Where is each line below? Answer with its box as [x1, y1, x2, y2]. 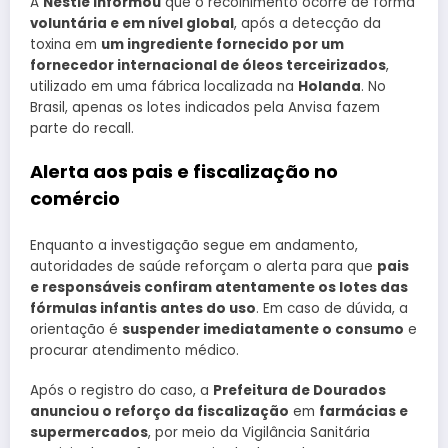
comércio [30, 186, 120, 212]
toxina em [30, 34, 101, 54]
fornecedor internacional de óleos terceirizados [30, 55, 386, 75]
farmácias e [319, 401, 408, 421]
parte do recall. [30, 118, 134, 138]
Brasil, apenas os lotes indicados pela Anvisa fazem [30, 97, 380, 117]
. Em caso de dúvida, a [256, 298, 408, 318]
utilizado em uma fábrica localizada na [30, 76, 298, 96]
